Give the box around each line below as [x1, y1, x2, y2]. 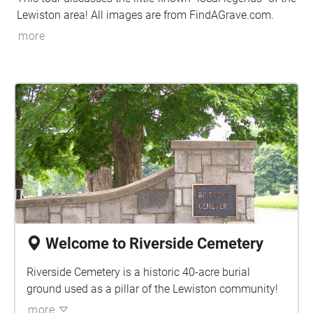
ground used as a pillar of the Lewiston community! [27, 282, 278, 296]
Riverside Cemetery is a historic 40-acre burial [27, 265, 250, 279]
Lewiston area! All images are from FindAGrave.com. [17, 8, 274, 22]
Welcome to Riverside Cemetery [45, 235, 263, 252]
